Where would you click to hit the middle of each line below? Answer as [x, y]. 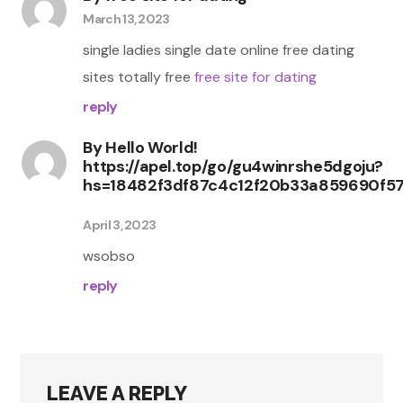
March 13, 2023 [126, 18]
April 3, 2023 [120, 224]
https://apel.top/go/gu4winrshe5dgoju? [233, 166]
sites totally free [139, 76]
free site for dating [256, 76]
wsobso [109, 255]
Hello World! [152, 147]
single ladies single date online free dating [219, 49]
